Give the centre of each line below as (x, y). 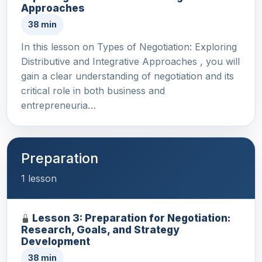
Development (56, 242)
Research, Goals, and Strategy (100, 230)
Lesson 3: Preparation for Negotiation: (131, 218)
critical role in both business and (93, 91)
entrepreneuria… (58, 106)
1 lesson (39, 179)
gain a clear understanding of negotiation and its (127, 76)
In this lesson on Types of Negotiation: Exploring (129, 47)
